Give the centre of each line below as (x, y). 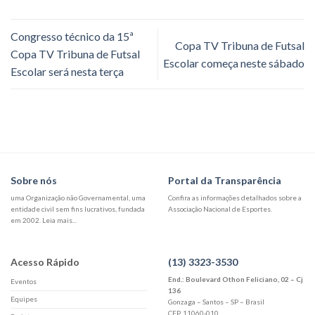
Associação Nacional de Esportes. (220, 208)
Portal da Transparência (225, 180)
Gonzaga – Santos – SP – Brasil (216, 301)
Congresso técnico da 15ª (72, 37)
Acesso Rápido (45, 262)
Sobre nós (34, 180)
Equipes (24, 298)
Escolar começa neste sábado (234, 63)
